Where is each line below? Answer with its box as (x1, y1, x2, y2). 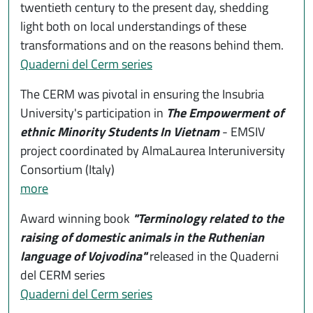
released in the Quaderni (150, 247, 279, 266)
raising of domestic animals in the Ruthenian (20, 228, 264, 247)
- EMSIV (219, 122, 265, 142)
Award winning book (20, 209, 133, 228)
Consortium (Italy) (20, 160, 115, 180)
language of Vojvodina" (20, 247, 147, 266)
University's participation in (20, 103, 166, 123)
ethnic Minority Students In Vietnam (20, 122, 219, 142)
